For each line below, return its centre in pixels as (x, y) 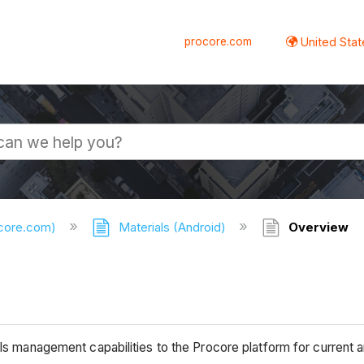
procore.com (219, 41)
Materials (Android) (173, 227)
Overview (316, 227)
